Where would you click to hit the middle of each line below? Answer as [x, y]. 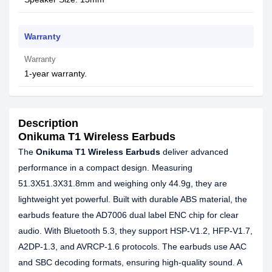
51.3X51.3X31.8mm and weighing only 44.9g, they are [123, 183]
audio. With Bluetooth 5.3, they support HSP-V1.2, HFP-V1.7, [135, 231]
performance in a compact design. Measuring [105, 168]
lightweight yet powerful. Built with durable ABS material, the [133, 199]
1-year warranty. [56, 73]
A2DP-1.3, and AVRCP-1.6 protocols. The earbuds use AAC [132, 246]
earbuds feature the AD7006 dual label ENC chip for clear [128, 215]
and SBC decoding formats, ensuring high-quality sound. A [130, 262]
